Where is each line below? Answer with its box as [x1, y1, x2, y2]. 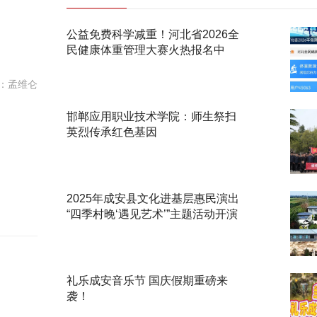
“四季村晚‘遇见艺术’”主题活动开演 [66, 208, 238, 220]
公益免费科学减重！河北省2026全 [66, 28, 239, 40]
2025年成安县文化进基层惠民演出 [66, 192, 239, 204]
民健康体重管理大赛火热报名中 [66, 44, 225, 56]
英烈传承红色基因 [66, 126, 157, 138]
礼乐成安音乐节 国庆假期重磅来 [66, 275, 228, 287]
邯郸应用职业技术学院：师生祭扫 [66, 110, 236, 122]
